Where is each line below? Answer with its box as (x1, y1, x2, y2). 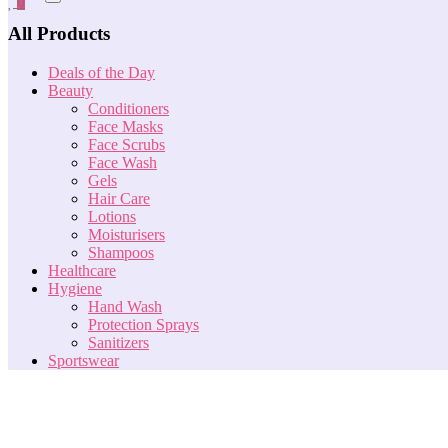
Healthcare (48, 261, 116, 279)
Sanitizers (88, 333, 149, 351)
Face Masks (88, 117, 163, 135)
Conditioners (88, 99, 169, 117)
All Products (8, 23, 110, 45)
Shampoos (88, 243, 154, 261)
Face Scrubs (88, 135, 165, 153)
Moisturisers (88, 225, 165, 243)
